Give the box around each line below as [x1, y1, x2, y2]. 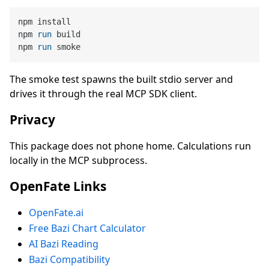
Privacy [10, 110, 55, 128]
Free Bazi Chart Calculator [29, 221, 146, 235]
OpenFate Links [10, 177, 106, 195]
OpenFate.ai [29, 205, 83, 219]
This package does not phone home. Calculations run [10, 139, 251, 153]
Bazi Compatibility [29, 252, 110, 266]
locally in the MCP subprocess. [10, 153, 147, 167]
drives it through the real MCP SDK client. [10, 86, 197, 100]
